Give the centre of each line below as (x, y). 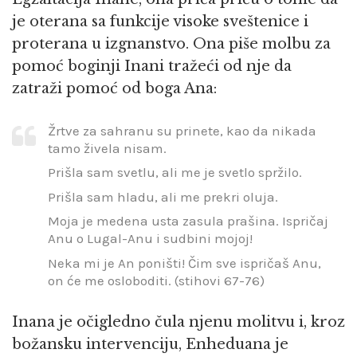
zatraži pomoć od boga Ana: (114, 89)
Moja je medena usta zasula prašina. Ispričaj (188, 221)
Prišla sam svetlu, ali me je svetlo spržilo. (175, 173)
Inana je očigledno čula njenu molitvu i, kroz (178, 322)
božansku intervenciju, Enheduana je (150, 345)
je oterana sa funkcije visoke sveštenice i (160, 22)
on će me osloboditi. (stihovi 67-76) (156, 280)
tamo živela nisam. (107, 148)
